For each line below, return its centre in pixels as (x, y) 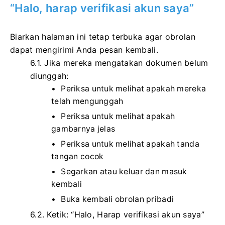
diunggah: (49, 76)
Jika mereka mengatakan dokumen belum (126, 63)
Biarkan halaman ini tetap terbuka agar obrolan (103, 36)
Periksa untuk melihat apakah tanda (130, 144)
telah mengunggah (87, 101)
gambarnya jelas (83, 129)
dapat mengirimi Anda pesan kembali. (84, 49)
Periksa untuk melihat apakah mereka (134, 88)
